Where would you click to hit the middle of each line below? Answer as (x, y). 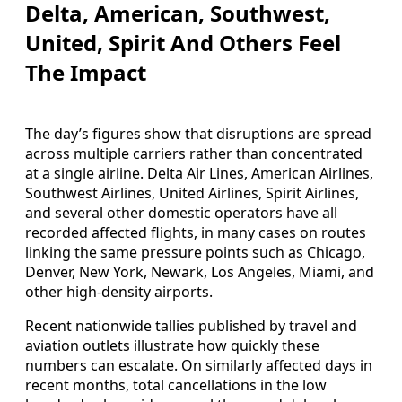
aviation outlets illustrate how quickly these (172, 345)
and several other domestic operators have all (181, 212)
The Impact (86, 72)
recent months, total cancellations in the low (176, 385)
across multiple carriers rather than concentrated (194, 153)
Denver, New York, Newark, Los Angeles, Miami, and (200, 271)
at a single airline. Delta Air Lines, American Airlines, (199, 173)
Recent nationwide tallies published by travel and (191, 325)
